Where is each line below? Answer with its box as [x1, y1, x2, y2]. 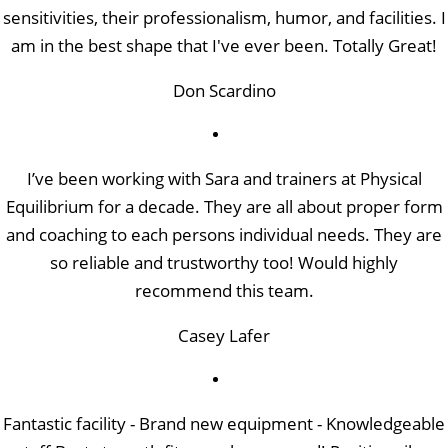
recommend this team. [134, 278, 314, 302]
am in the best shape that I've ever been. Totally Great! [11, 33, 437, 57]
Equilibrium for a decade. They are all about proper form [5, 194, 443, 218]
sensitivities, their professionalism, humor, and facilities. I [2, 5, 446, 29]
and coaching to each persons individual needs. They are [6, 222, 442, 246]
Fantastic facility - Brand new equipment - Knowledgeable [3, 411, 445, 435]
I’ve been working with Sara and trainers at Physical [26, 166, 422, 190]
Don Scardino [172, 78, 276, 102]
